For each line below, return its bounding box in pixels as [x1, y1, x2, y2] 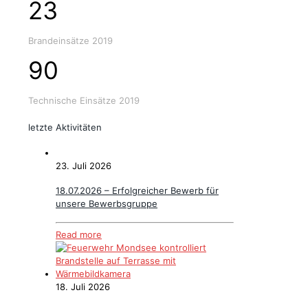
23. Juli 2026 [56, 159, 111, 171]
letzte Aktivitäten [28, 122, 102, 133]
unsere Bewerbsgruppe [56, 198, 157, 210]
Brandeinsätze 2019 [28, 35, 113, 47]
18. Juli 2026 [56, 280, 110, 292]
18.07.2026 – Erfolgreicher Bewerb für [56, 185, 219, 197]
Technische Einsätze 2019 [28, 95, 140, 107]
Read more [56, 228, 102, 240]
